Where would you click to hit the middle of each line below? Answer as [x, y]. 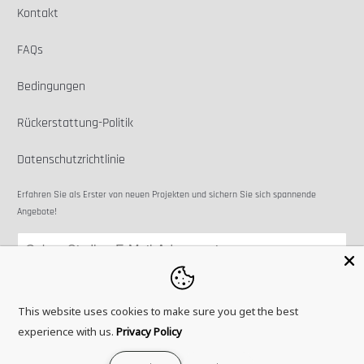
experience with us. [66, 331]
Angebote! [37, 212]
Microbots [68, 344]
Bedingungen [52, 87]
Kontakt [38, 14]
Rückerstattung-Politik [76, 123]
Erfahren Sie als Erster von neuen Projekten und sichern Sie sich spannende [167, 195]
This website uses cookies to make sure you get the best [158, 311]
